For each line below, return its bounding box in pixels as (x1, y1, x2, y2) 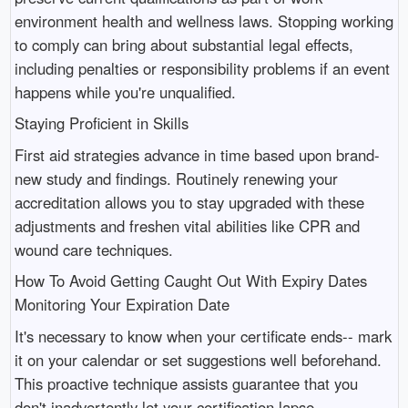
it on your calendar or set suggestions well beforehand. (14, 348, 382, 371)
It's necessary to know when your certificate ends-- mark (14, 324, 392, 347)
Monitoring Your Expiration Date (14, 293, 229, 316)
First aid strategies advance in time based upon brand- (14, 143, 380, 166)
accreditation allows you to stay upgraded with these (14, 190, 364, 213)
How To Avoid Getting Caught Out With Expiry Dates (14, 270, 367, 292)
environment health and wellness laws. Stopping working (14, 9, 393, 32)
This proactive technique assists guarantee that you (14, 372, 358, 394)
